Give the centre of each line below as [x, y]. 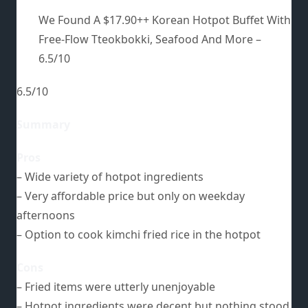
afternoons [46, 215]
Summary [43, 124]
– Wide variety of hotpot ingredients [110, 176]
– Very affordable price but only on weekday [131, 196]
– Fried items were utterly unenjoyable [116, 286]
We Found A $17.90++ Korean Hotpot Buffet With [165, 20]
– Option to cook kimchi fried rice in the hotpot [139, 234]
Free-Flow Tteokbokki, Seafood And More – [150, 39]
